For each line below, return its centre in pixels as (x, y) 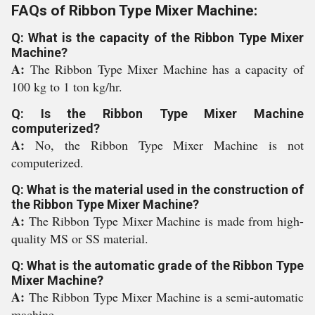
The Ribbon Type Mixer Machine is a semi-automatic (166, 297)
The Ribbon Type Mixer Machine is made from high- (166, 221)
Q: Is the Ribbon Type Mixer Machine (157, 114)
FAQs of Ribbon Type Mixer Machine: (134, 11)
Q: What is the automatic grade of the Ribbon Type (157, 265)
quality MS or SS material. (80, 238)
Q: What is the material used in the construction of (157, 189)
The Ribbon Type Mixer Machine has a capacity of (167, 69)
